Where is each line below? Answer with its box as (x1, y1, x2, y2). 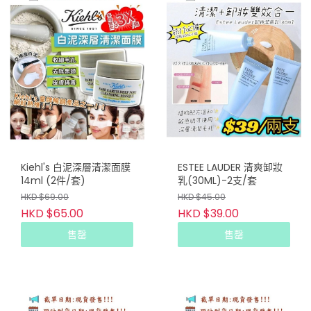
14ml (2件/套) (21, 174, 85, 188)
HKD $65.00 (21, 205, 83, 222)
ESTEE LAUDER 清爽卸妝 (178, 160, 283, 175)
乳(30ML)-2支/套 (178, 174, 257, 188)
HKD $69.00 (21, 191, 69, 203)
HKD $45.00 (178, 191, 226, 203)
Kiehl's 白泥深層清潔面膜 (21, 160, 131, 175)
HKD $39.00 (178, 205, 239, 222)
